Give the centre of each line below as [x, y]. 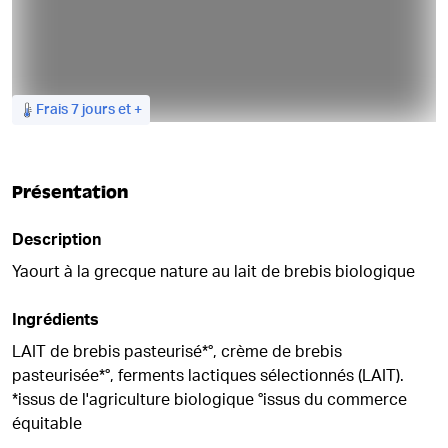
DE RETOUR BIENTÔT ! [102, 134]
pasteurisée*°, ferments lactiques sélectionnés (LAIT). [208, 376]
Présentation [70, 192]
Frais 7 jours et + [89, 110]
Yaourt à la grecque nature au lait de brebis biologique [213, 272]
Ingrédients [55, 320]
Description [56, 240]
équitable [47, 424]
